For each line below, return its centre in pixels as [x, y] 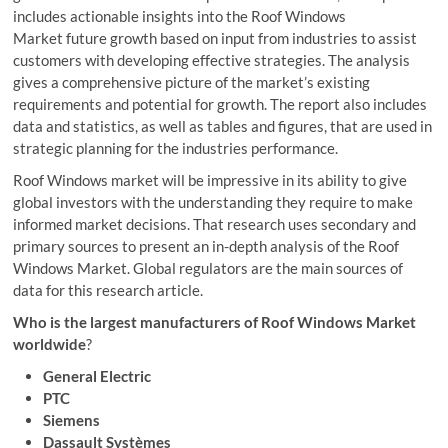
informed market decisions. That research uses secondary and [215, 223]
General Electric [97, 375]
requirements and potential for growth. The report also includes [220, 103]
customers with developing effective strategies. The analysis [212, 59]
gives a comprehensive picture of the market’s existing [192, 81]
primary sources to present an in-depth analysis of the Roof [206, 245]
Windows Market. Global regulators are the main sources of [208, 267]
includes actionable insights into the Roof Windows [180, 15]
